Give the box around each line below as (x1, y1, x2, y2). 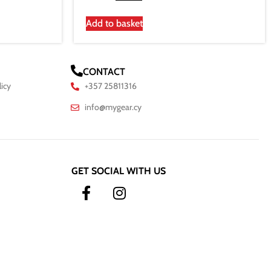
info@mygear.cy (84, 102, 142, 113)
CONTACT (83, 66, 125, 78)
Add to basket (86, 18, 143, 30)
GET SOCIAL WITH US (71, 165, 166, 177)
